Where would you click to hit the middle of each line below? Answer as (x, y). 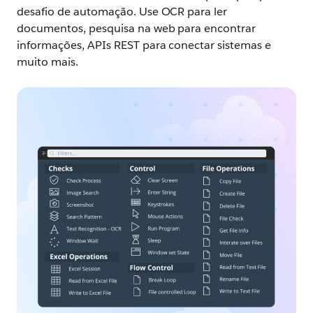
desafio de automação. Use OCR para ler (122, 11)
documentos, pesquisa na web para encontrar (137, 28)
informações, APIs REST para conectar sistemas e (144, 45)
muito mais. (48, 61)
